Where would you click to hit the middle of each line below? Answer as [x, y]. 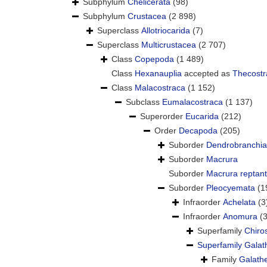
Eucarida [202, 117]
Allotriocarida [166, 31]
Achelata [239, 202]
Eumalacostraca [193, 102]
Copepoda [154, 59]
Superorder [163, 117]
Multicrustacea [169, 45]
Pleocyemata [231, 188]
